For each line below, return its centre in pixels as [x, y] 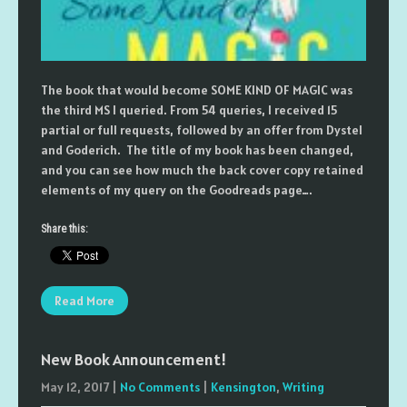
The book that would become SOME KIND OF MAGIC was [197, 90]
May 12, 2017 [75, 387]
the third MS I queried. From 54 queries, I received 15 [189, 110]
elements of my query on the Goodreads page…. [177, 190]
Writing [303, 387]
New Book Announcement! [134, 359]
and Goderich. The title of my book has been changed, [197, 150]
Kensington [243, 387]
